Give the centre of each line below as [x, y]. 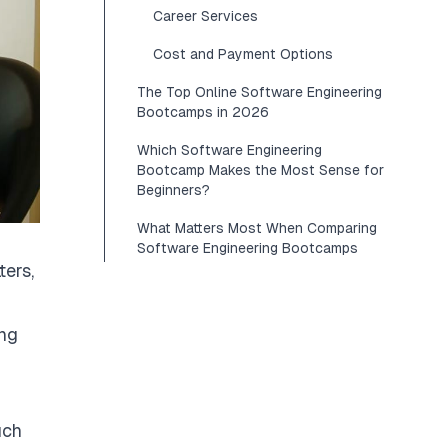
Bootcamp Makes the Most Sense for [260, 170]
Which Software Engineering [229, 150]
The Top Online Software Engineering [259, 92]
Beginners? [173, 190]
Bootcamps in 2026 [203, 112]
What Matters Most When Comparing [257, 228]
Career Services [205, 16]
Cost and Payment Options [243, 54]
